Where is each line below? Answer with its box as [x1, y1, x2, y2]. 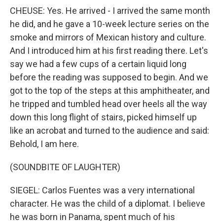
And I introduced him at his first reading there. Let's [10, 45, 208, 56]
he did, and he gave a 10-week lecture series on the [10, 19, 209, 30]
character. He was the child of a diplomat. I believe [10, 198, 205, 209]
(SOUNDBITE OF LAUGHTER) [10, 162, 120, 173]
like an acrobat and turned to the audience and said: [10, 125, 209, 136]
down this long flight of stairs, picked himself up [10, 112, 197, 123]
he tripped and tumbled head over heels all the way [10, 99, 207, 110]
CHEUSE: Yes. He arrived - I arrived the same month [10, 5, 210, 16]
